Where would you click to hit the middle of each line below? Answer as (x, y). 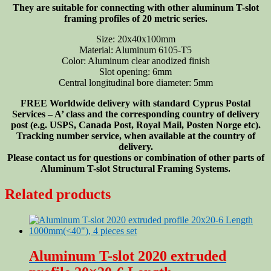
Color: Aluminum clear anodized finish (135, 60)
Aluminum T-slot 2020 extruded (128, 256)
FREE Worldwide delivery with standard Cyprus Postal (135, 103)
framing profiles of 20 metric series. (135, 18)
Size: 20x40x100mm (135, 39)
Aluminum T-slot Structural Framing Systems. (135, 168)
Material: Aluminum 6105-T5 (135, 50)
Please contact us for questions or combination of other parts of (135, 157)
